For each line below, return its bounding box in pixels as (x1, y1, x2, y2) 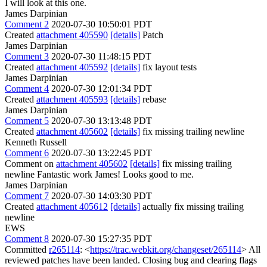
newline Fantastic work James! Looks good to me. (5, 169, 194, 179)
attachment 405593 (36, 94, 108, 104)
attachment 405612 (36, 201, 108, 212)
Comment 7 (5, 191, 49, 201)
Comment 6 (5, 148, 49, 158)
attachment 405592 (36, 62, 108, 72)
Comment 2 (5, 19, 49, 29)
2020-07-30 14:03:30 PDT (51, 191, 152, 201)
